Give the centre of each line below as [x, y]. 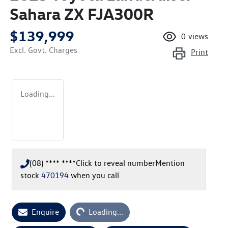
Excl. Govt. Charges [44, 50]
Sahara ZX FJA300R [82, 13]
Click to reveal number [116, 163]
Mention [170, 163]
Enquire [45, 212]
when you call [95, 175]
